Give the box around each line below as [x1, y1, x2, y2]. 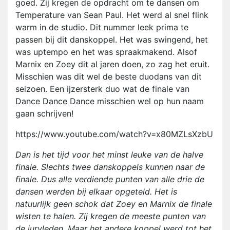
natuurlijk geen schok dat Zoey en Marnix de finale [15, 199, 212, 209]
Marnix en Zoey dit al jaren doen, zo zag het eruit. [15, 59, 209, 70]
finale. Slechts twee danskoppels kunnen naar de [15, 162, 205, 172]
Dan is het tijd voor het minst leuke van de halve [15, 149, 203, 160]
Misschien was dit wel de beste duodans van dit [15, 71, 202, 82]
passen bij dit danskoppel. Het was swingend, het [15, 34, 208, 45]
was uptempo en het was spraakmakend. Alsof [15, 47, 197, 57]
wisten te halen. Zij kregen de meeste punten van [15, 211, 206, 222]
